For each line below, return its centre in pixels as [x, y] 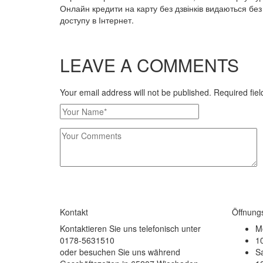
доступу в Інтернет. [97, 20]
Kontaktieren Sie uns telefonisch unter [130, 229]
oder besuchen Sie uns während [120, 252]
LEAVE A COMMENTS [149, 65]
